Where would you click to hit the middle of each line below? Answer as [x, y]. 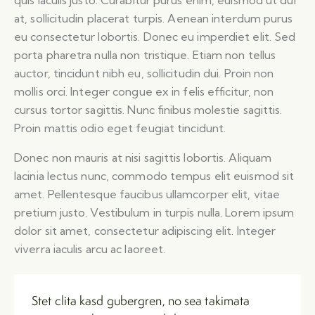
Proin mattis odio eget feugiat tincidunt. [120, 128]
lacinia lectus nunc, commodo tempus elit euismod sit [154, 176]
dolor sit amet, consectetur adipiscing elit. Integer [145, 231]
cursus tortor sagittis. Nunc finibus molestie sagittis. [148, 110]
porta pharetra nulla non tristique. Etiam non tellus [145, 55]
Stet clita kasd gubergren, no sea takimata [141, 300]
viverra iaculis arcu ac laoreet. [90, 249]
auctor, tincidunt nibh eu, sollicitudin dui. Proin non [144, 73]
